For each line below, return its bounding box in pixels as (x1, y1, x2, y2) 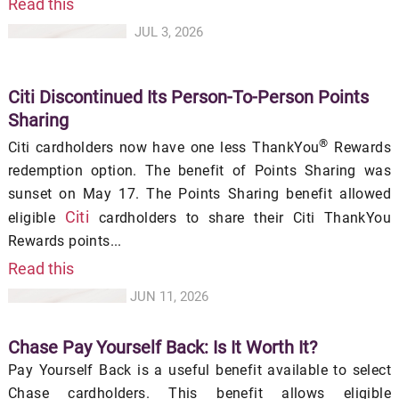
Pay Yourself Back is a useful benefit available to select (7, 361, 392, 379)
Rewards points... (7, 232, 122, 249)
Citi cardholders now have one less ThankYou (7, 138, 320, 156)
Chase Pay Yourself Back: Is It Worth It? (7, 336, 317, 358)
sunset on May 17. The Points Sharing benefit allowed (7, 184, 392, 202)
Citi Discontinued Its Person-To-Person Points (7, 85, 369, 108)
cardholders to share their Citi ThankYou (89, 208, 392, 226)
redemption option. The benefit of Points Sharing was (7, 161, 392, 179)
